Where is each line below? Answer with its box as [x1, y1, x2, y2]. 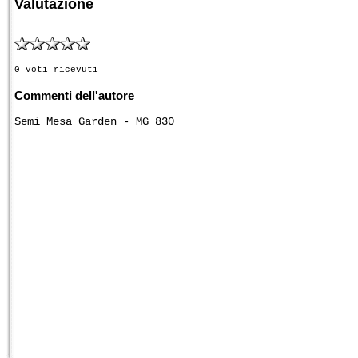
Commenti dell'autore [14, 88, 134, 102]
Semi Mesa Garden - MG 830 [14, 114, 174, 128]
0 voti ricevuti [14, 64, 98, 74]
